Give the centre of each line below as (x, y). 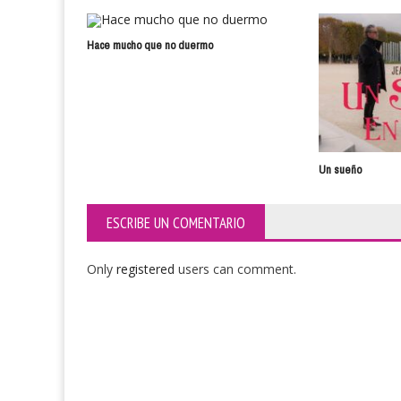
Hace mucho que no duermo (150, 46)
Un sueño (341, 170)
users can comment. (237, 269)
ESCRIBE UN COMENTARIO (176, 223)
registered (147, 269)
